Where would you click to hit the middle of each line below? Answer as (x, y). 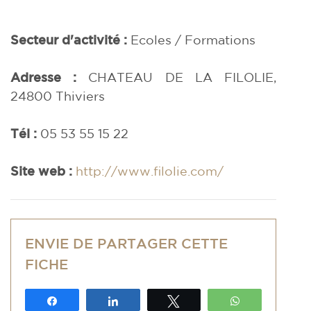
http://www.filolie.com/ (150, 171)
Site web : (41, 171)
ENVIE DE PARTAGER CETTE (126, 243)
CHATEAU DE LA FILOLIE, (183, 77)
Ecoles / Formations (193, 40)
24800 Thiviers (58, 96)
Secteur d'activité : (70, 40)
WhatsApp (272, 301)
